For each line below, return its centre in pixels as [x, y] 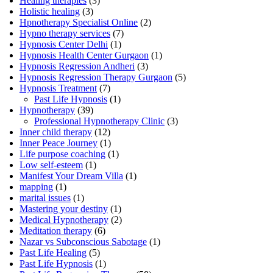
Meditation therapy [56, 230]
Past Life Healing [53, 252]
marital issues [45, 197]
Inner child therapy [56, 132]
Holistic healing [50, 11]
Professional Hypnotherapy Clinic [99, 121]
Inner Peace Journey [58, 143]
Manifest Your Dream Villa [71, 175]
